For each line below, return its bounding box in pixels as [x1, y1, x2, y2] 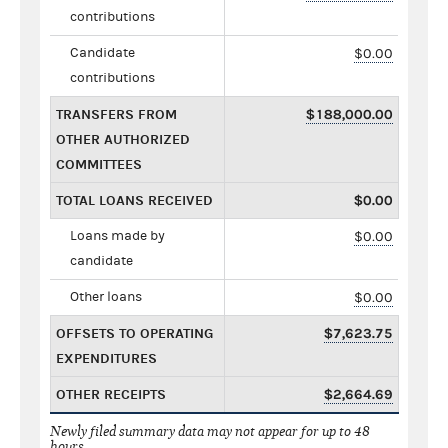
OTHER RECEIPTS [56, 385, 166, 403]
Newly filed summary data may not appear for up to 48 [50, 422, 370, 440]
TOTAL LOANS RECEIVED [56, 191, 213, 209]
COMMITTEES [56, 155, 142, 173]
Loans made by [70, 227, 165, 244]
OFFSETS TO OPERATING [56, 324, 213, 342]
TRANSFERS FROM [56, 105, 177, 123]
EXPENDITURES [56, 349, 157, 367]
